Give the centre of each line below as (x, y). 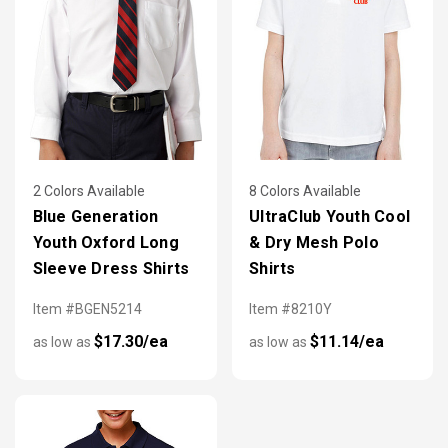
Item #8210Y (290, 309)
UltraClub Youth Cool (329, 217)
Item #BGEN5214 (87, 309)
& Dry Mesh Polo (314, 243)
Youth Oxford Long (105, 243)
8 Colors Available (305, 191)
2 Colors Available (88, 191)
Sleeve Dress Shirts (111, 269)
